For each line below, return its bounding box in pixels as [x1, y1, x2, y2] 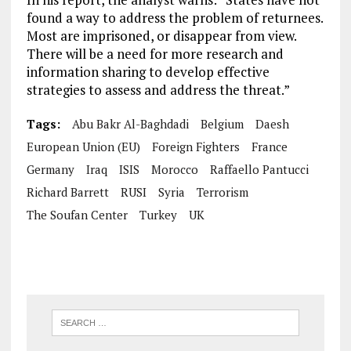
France [251, 138, 288, 154]
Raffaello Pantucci [209, 161, 309, 177]
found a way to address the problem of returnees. [26, 8, 323, 27]
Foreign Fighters [151, 138, 240, 154]
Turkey [139, 206, 177, 223]
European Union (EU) [26, 138, 140, 154]
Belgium [200, 115, 244, 132]
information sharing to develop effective [26, 62, 270, 81]
